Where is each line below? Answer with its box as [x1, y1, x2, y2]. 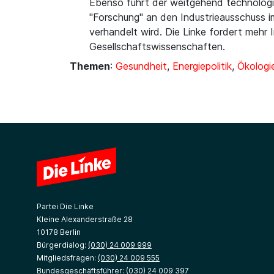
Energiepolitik [172, 60, 232, 72]
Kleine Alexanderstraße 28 [37, 215, 133, 224]
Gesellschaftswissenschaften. [89, 40, 225, 53]
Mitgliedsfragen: [37, 253, 98, 262]
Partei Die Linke [37, 202, 94, 211]
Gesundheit [116, 60, 167, 72]
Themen [70, 60, 110, 72]
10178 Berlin [37, 228, 81, 237]
